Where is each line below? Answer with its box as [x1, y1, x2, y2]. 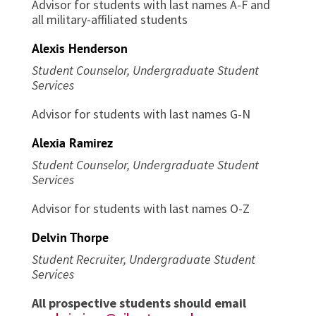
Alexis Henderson [31, 39, 128, 56]
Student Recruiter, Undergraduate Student [31, 250, 255, 267]
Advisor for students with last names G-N [31, 105, 250, 122]
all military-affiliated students [31, 11, 188, 28]
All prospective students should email [31, 294, 246, 311]
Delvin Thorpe [31, 229, 109, 245]
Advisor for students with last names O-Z [31, 200, 250, 217]
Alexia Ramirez [31, 134, 113, 151]
